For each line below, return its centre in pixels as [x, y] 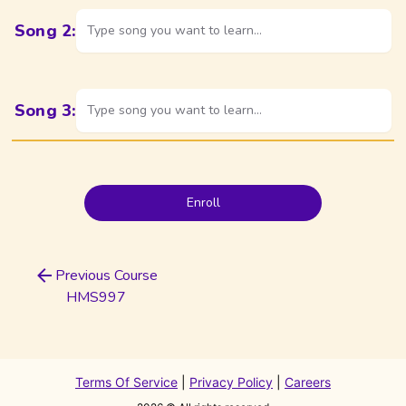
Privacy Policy [231, 382]
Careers [308, 382]
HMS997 [96, 297]
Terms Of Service [126, 382]
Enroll [203, 203]
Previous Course [107, 275]
